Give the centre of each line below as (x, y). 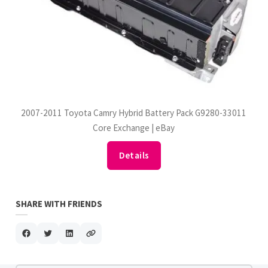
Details (134, 156)
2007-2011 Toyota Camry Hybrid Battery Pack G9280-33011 (134, 112)
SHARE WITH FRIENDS (59, 204)
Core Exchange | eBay (134, 127)
